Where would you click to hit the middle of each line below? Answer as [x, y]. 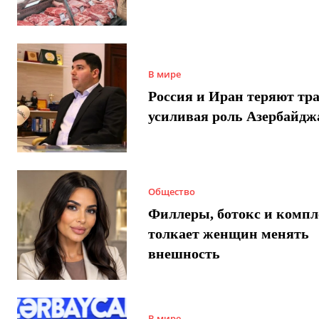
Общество [171, 191]
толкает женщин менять [228, 233]
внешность [184, 253]
